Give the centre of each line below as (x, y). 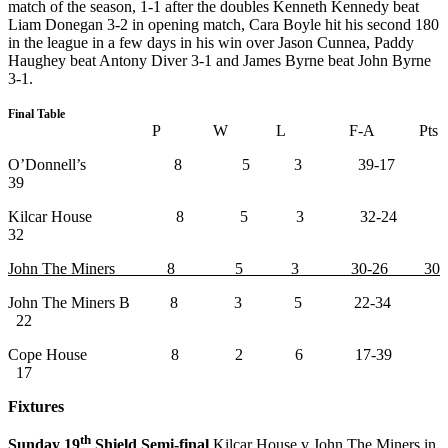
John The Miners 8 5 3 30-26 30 (224, 268)
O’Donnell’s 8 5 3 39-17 (217, 164)
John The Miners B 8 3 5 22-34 (211, 302)
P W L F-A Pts (295, 130)
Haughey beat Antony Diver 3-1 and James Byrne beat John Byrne (219, 60)
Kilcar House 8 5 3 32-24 (218, 216)
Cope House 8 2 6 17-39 (212, 354)
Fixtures (38, 406)
